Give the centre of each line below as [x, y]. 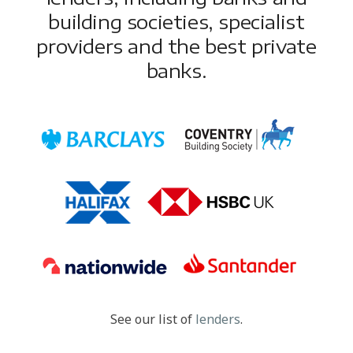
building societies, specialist [176, 21]
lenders [218, 319]
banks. [176, 70]
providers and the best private [176, 45]
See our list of [153, 319]
